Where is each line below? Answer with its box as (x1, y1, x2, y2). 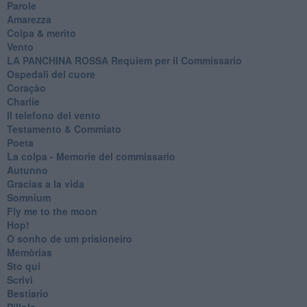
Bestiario (6, 286, 49, 300)
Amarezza (6, 12, 51, 26)
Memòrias (6, 245, 52, 259)
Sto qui (6, 258, 40, 273)
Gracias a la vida (6, 176, 84, 191)
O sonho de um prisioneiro (6, 231, 132, 245)
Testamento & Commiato (6, 121, 121, 136)
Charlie (6, 94, 40, 108)
